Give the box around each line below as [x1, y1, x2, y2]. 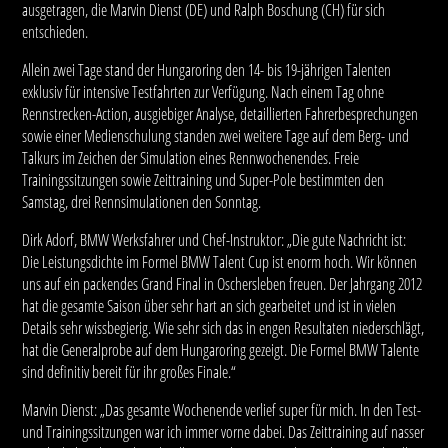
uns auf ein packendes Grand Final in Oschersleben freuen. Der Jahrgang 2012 [22, 273, 423, 295]
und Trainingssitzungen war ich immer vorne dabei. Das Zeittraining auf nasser [22, 421, 425, 443]
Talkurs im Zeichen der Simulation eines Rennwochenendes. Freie [22, 147, 360, 169]
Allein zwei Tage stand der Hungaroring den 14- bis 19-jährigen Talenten [22, 59, 392, 81]
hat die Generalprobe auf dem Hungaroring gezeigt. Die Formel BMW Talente [22, 339, 420, 361]
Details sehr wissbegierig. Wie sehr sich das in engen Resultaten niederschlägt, [22, 317, 425, 339]
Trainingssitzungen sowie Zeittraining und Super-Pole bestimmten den [22, 169, 385, 191]
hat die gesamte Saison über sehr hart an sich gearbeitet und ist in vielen [22, 295, 397, 317]
